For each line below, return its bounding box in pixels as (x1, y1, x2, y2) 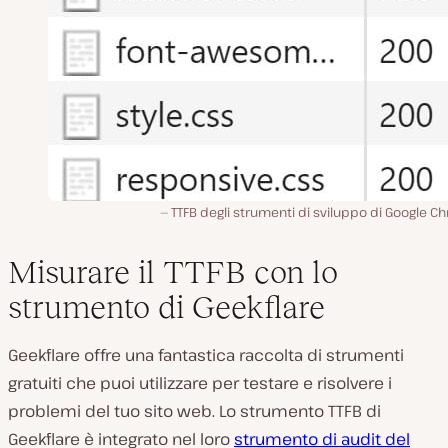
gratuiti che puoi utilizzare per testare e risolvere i (8, 371, 392, 394)
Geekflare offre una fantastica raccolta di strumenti (8, 343, 404, 366)
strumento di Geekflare (8, 288, 325, 325)
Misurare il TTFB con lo (8, 253, 338, 290)
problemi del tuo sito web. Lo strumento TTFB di (8, 399, 381, 422)
